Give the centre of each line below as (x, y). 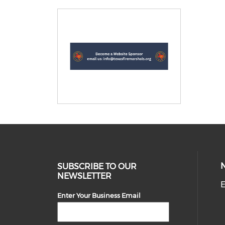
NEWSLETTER (85, 176)
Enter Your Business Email (99, 196)
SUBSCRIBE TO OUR (97, 167)
